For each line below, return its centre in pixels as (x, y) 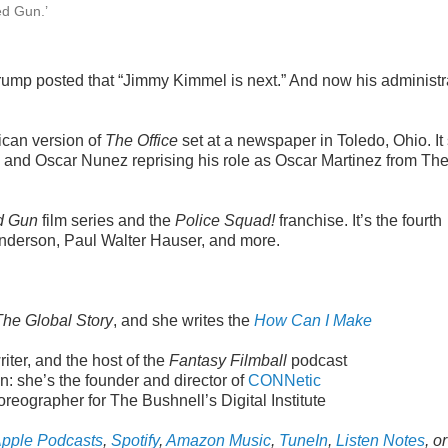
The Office (141, 140)
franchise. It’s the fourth (358, 220)
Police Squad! (225, 220)
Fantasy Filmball (228, 360)
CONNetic (284, 380)
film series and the (106, 220)
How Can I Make (313, 320)
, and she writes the (183, 320)
